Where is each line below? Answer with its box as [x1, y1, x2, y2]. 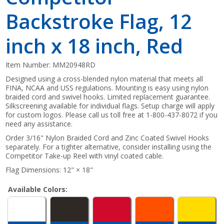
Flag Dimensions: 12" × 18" [5, 164, 93, 174]
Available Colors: [8, 184, 68, 194]
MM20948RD [52, 59, 96, 69]
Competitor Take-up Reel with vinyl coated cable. [5, 150, 164, 160]
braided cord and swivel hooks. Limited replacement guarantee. [5, 91, 210, 101]
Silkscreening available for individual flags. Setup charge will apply [5, 100, 215, 110]
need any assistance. [5, 118, 73, 128]
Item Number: [5, 59, 53, 69]
